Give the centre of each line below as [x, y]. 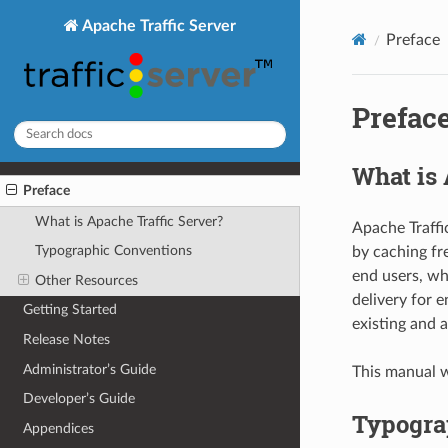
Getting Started [70, 310]
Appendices [59, 428]
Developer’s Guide [79, 399]
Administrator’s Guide [90, 369]
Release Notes [67, 340]
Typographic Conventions [113, 251]
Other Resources [86, 280]
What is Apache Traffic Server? [128, 221]
